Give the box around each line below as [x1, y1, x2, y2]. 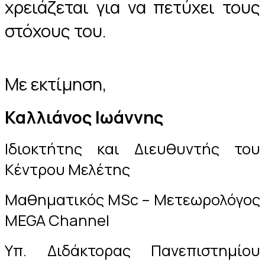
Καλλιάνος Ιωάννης [5, 105, 163, 129]
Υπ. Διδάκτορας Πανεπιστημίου [5, 240, 260, 261]
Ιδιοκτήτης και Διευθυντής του [5, 138, 260, 159]
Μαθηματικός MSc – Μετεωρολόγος [5, 189, 260, 210]
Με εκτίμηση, [5, 72, 107, 96]
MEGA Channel [5, 209, 109, 231]
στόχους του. [5, 18, 106, 43]
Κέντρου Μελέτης [5, 159, 130, 180]
